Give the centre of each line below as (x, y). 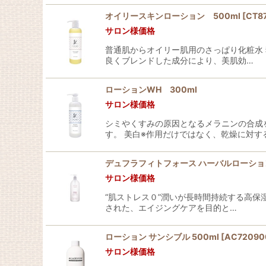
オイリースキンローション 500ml (173, 16)
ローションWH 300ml (151, 89)
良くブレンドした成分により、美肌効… (179, 60)
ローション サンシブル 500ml (162, 237)
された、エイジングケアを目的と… (171, 208)
